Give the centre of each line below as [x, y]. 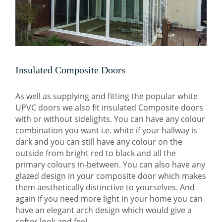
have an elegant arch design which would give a [104, 210]
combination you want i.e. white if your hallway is [107, 130]
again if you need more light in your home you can [109, 198]
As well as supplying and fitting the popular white [107, 96]
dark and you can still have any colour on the [99, 141]
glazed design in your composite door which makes [111, 176]
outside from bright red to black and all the [96, 153]
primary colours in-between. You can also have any [111, 164]
